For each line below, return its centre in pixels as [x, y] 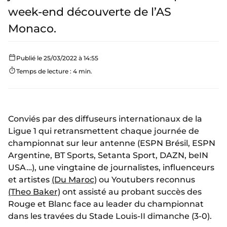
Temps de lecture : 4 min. [54, 71]
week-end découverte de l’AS [90, 12]
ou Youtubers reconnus [146, 180]
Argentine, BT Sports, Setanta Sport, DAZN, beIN [108, 155]
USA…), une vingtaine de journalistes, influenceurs [111, 167]
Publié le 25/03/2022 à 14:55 [57, 58]
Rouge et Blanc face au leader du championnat [106, 204]
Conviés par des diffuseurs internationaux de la [105, 119]
